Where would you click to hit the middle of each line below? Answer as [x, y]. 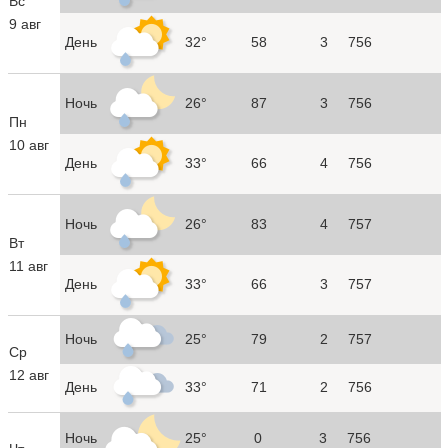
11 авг [28, 265]
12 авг [28, 374]
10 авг [28, 144]
